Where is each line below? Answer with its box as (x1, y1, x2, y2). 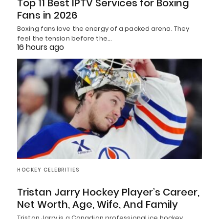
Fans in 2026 (17, 8, 77, 22)
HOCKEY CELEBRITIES (17, 166, 79, 174)
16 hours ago (17, 41, 64, 53)
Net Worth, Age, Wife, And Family (17, 197, 178, 212)
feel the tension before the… (17, 33, 112, 43)
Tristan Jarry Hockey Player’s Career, (17, 185, 199, 199)
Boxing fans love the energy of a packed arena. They (17, 23, 190, 33)
